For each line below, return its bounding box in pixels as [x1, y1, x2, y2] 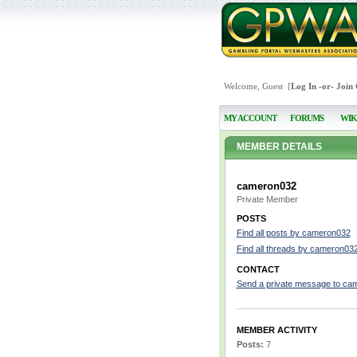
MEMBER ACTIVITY [236, 325, 317, 335]
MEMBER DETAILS [236, 141, 322, 152]
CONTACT [236, 265, 280, 274]
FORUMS [289, 113, 324, 123]
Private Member [236, 194, 298, 204]
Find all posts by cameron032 [236, 228, 351, 237]
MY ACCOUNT [223, 113, 277, 123]
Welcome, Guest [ [223, 81, 291, 91]
